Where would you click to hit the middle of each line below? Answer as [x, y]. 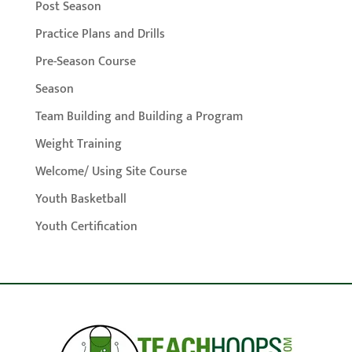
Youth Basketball [81, 200]
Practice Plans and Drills [100, 35]
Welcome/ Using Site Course [111, 172]
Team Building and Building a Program [139, 117]
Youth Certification [86, 227]
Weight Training [78, 145]
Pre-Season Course [85, 62]
